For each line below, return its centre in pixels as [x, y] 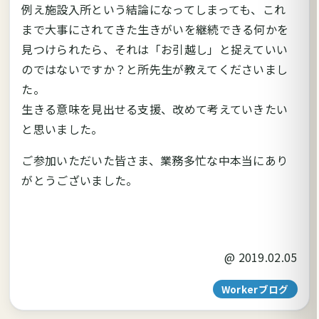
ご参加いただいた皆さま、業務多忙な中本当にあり [155, 160]
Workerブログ [255, 289]
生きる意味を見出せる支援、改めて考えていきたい [155, 109]
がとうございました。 [80, 180]
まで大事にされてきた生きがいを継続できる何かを [155, 29]
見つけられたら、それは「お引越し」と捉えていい [155, 49]
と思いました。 [62, 129]
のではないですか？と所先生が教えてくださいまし [155, 69]
